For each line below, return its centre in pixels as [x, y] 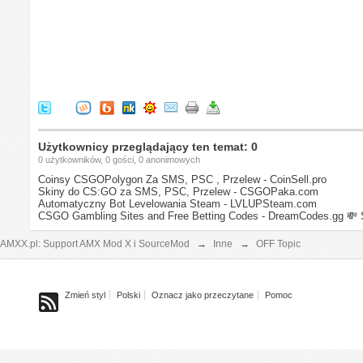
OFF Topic [278, 244]
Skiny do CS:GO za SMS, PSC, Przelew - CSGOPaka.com [179, 192]
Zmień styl [85, 295]
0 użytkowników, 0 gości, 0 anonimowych [120, 160]
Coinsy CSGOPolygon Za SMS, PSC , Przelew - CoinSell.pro [183, 180]
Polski [129, 295]
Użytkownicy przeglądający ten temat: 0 [148, 147]
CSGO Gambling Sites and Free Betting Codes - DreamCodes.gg [191, 216]
